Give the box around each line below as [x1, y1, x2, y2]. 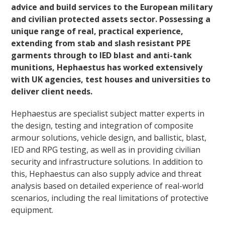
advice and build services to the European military [11, 2, 213, 13]
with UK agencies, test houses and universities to [11, 74, 211, 85]
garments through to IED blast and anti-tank [11, 50, 192, 61]
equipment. [11, 204, 54, 216]
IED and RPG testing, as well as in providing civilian [11, 144, 201, 156]
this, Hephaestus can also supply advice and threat [11, 168, 202, 180]
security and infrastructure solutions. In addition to [11, 156, 203, 168]
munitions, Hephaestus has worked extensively [11, 62, 203, 73]
